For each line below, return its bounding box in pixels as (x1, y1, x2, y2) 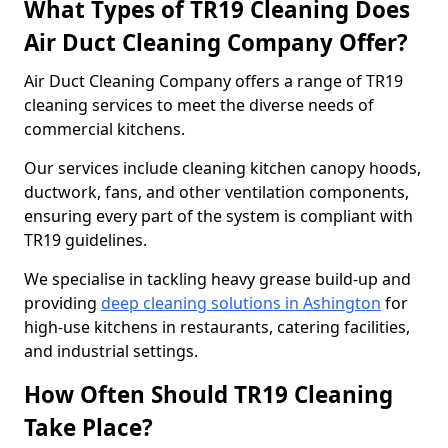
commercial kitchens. (24, 118, 189, 140)
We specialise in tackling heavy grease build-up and (24, 268, 411, 290)
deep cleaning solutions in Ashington (101, 292, 381, 314)
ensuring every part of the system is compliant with (24, 205, 413, 227)
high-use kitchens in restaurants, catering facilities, (24, 316, 410, 338)
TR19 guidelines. (24, 229, 151, 251)
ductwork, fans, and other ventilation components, (24, 181, 409, 203)
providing (24, 292, 101, 314)
